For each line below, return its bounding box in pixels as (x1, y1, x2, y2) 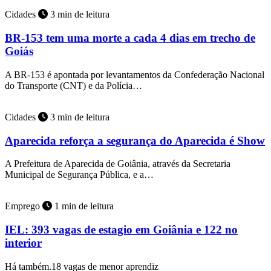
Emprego (5, 201, 42, 212)
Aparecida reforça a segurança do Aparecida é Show (5, 134, 265, 147)
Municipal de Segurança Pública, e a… (5, 169, 154, 180)
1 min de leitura (52, 201, 114, 212)
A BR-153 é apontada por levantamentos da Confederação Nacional (5, 69, 264, 80)
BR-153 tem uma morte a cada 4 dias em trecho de (5, 31, 255, 45)
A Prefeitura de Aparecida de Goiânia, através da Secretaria (5, 158, 230, 169)
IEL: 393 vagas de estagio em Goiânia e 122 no (5, 223, 238, 237)
